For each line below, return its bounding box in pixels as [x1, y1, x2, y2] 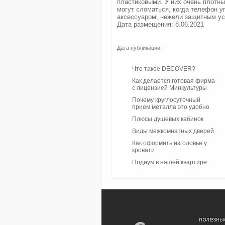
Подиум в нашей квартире [132, 159, 207, 166]
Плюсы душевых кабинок [132, 116, 203, 123]
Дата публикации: [117, 45, 162, 51]
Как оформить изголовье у [132, 140, 207, 147]
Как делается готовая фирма [132, 77, 215, 84]
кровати [132, 147, 155, 154]
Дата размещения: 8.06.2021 [117, 21, 204, 28]
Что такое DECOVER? [132, 65, 195, 72]
